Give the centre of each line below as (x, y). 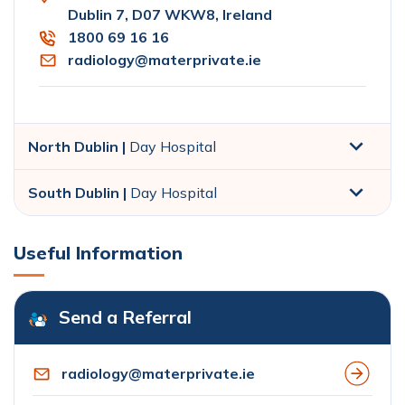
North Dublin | (79, 147)
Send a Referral (125, 317)
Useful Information (98, 253)
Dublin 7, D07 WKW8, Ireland (170, 15)
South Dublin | (79, 193)
